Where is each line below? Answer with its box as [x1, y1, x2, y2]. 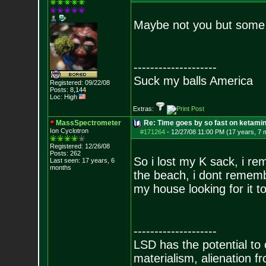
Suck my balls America [133, 74, 253, 87]
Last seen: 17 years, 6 [49, 157, 115, 164]
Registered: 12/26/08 [49, 142, 110, 150]
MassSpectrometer [55, 119, 121, 127]
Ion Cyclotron [49, 127, 88, 134]
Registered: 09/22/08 [49, 79, 110, 86]
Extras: [132, 105, 156, 112]
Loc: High [49, 93, 79, 100]
